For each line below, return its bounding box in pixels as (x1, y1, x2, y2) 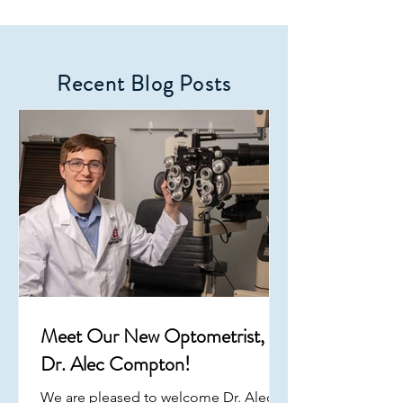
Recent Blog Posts (56, 68, 232, 99)
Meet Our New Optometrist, (40, 322, 264, 350)
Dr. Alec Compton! (40, 350, 191, 378)
